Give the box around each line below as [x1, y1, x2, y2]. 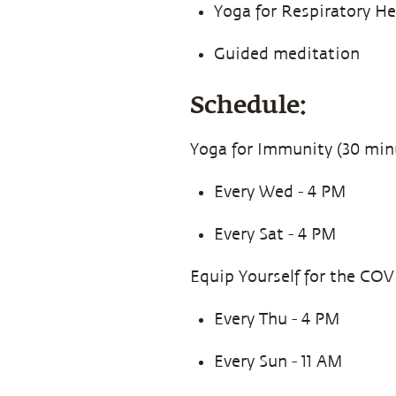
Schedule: [190, 94, 307, 118]
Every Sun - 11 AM [214, 352, 343, 370]
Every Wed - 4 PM [214, 182, 346, 201]
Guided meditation [214, 44, 360, 63]
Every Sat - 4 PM [214, 225, 337, 243]
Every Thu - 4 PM [214, 309, 340, 328]
